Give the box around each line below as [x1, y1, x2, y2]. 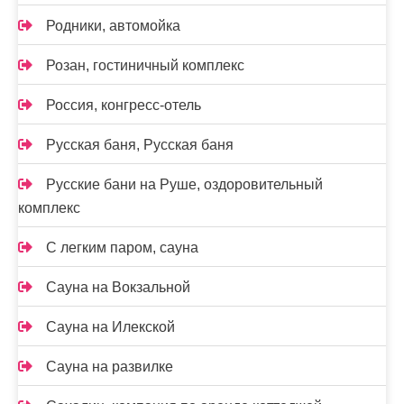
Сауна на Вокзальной [46, 279, 190, 295]
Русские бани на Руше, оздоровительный [46, 176, 323, 192]
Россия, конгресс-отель [46, 96, 201, 113]
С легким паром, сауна [46, 239, 198, 255]
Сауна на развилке [46, 358, 173, 374]
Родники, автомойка [46, 17, 180, 33]
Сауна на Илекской [46, 318, 175, 335]
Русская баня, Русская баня [46, 136, 234, 152]
